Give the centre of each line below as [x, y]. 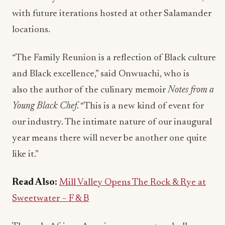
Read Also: [36, 183]
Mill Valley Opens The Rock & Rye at [133, 183]
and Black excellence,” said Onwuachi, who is [101, 74]
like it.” [25, 154]
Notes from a [191, 90]
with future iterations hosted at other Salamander [112, 14]
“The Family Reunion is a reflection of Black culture [114, 58]
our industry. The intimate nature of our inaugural [112, 122]
